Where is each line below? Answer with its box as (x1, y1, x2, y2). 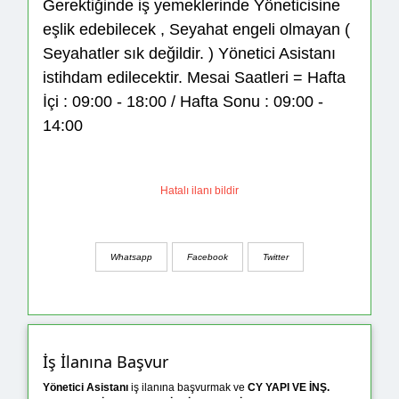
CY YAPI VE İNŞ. (248, 381, 330, 395)
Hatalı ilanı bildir (160, 184, 239, 198)
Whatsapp (110, 251, 152, 262)
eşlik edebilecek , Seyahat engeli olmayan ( (43, 20, 350, 39)
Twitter (263, 251, 289, 262)
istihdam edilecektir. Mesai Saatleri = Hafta (43, 69, 346, 87)
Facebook (187, 251, 228, 262)
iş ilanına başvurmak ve (128, 381, 248, 395)
